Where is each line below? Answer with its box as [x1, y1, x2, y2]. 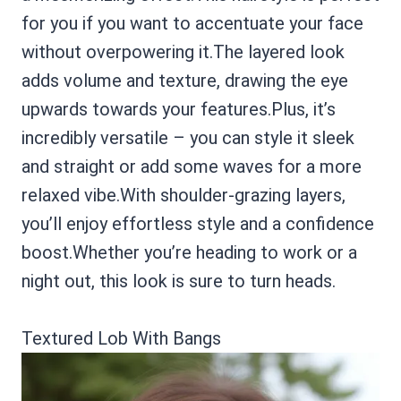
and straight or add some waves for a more [21, 156, 362, 177]
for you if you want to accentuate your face [21, 13, 363, 34]
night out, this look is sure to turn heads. [21, 270, 336, 292]
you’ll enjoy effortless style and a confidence [21, 213, 374, 235]
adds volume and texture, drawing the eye [21, 70, 348, 91]
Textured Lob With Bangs [21, 328, 221, 349]
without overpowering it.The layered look [21, 41, 345, 63]
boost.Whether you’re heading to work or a [21, 242, 357, 263]
